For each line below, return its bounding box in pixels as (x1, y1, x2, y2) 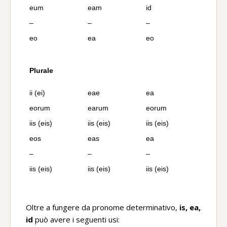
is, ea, (179, 202, 201, 212)
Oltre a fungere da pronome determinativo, (26, 202, 179, 212)
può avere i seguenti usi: (33, 214, 120, 224)
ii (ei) (29, 89, 45, 97)
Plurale (29, 66, 53, 74)
